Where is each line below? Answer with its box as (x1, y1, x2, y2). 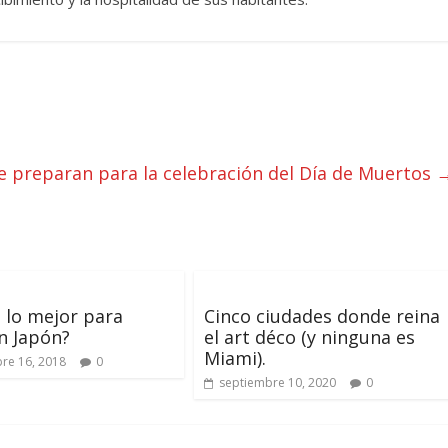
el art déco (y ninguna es (204, 324, 415, 349)
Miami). (204, 345, 266, 370)
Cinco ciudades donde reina (204, 303, 440, 328)
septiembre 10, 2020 (219, 373, 336, 391)
